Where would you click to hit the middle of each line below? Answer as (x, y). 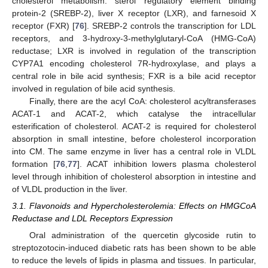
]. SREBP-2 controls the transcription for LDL (170, 25)
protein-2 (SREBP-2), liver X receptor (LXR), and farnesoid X (134, 13)
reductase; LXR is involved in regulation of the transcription (134, 51)
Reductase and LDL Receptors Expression (92, 218)
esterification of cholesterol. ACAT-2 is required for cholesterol (134, 126)
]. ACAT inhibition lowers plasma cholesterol (167, 164)
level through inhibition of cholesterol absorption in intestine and (134, 176)
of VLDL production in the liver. (70, 189)
